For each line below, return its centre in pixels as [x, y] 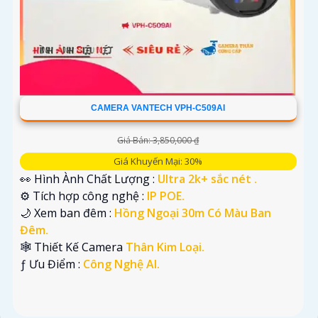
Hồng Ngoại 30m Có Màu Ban [193, 213]
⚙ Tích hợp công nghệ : [83, 196]
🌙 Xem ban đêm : [67, 213]
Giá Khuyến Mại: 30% [158, 161]
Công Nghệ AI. [121, 264]
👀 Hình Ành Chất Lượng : [89, 179]
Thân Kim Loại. [165, 247]
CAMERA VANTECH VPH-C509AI [158, 108]
